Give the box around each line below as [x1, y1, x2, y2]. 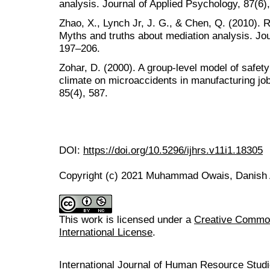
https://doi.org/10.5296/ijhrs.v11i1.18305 [83, 144, 263, 157]
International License [59, 226, 152, 239]
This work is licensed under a [59, 213, 194, 226]
